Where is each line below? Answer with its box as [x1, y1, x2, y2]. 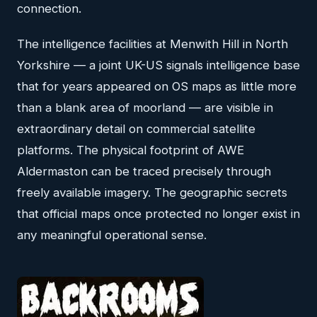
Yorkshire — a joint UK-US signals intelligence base [17, 58, 300, 73]
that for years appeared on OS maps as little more [17, 79, 296, 94]
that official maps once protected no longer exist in [17, 207, 300, 221]
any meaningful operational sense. [17, 228, 207, 243]
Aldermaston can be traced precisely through [17, 164, 271, 179]
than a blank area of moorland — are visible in [17, 100, 273, 115]
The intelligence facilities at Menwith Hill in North [17, 37, 288, 52]
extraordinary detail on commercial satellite [17, 122, 255, 137]
